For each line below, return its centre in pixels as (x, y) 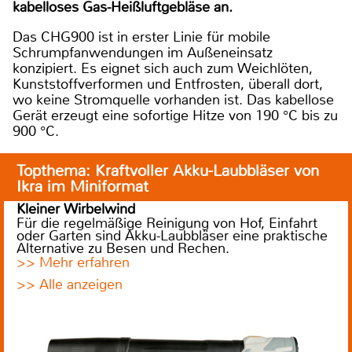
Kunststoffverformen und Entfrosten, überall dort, (168, 84)
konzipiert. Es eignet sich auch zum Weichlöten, (163, 68)
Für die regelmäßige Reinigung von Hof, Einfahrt (167, 223)
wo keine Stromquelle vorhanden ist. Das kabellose (173, 99)
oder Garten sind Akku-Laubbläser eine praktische (172, 235)
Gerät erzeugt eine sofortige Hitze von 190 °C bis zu (175, 115)
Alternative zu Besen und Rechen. (123, 248)
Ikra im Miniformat (82, 186)
